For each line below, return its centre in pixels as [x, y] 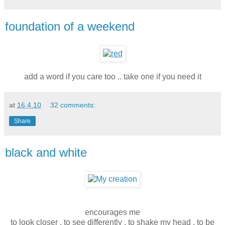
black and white [46, 152]
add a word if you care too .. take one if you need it [113, 76]
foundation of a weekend [70, 26]
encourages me [113, 212]
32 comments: [73, 105]
